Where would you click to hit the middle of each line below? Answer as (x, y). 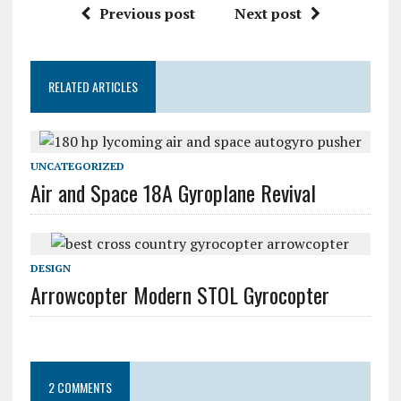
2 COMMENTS (80, 388)
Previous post (147, 14)
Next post (268, 14)
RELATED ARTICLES (93, 87)
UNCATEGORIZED (77, 166)
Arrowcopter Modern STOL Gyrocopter (179, 295)
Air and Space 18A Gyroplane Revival (173, 193)
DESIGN (50, 269)
